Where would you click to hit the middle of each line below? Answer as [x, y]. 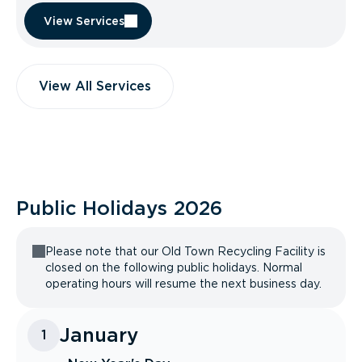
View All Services [95, 86]
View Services [84, 21]
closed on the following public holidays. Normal [174, 267]
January [99, 335]
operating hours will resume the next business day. [183, 284]
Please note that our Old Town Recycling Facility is [185, 251]
